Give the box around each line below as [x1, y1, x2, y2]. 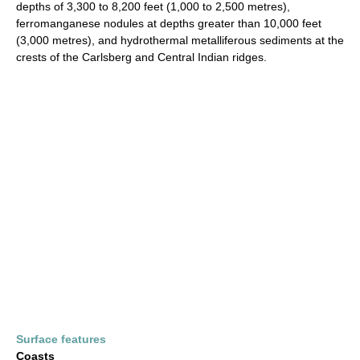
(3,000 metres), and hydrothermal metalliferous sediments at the [16, 34, 344, 47]
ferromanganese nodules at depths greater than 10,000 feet [16, 17, 321, 30]
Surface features [16, 333, 106, 346]
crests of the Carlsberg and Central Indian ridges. [16, 51, 267, 63]
